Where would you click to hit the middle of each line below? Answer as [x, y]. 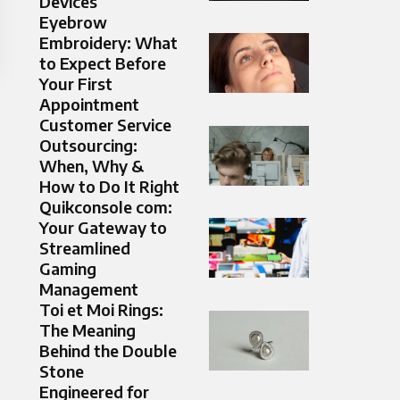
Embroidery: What [108, 43]
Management [89, 289]
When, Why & [92, 166]
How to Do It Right [109, 187]
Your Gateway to [103, 228]
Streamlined [85, 248]
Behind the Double [108, 351]
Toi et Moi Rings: [101, 310]
